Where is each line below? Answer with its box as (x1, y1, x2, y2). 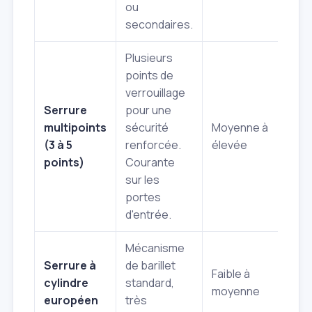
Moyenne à (212, 120, 268, 136)
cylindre (44, 275, 88, 291)
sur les (125, 172, 159, 188)
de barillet (125, 258, 175, 274)
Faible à (212, 266, 250, 282)
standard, (125, 275, 174, 291)
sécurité (125, 120, 169, 136)
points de (125, 68, 173, 84)
